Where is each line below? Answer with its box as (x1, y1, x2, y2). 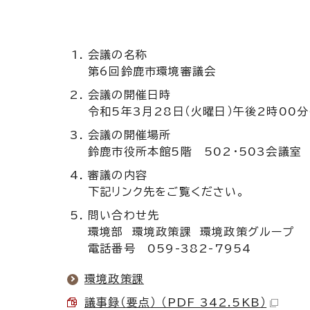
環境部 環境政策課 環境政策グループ (88, 226, 295, 237)
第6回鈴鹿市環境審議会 (88, 65, 217, 77)
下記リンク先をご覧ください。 (88, 185, 245, 197)
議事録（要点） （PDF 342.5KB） (84, 296, 267, 308)
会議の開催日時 (88, 89, 172, 100)
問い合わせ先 (88, 209, 160, 221)
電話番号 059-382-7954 (88, 242, 252, 254)
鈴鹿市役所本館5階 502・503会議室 (88, 145, 302, 157)
